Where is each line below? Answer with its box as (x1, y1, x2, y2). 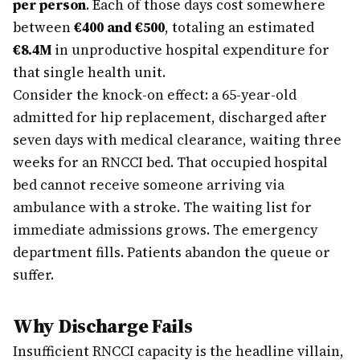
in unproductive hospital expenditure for (51, 40, 329, 59)
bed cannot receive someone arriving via (13, 175, 284, 194)
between (13, 18, 74, 37)
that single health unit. (13, 63, 166, 82)
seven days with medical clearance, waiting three (13, 130, 342, 149)
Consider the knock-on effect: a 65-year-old (13, 85, 297, 104)
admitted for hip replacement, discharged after (13, 108, 327, 127)
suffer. (13, 265, 54, 284)
